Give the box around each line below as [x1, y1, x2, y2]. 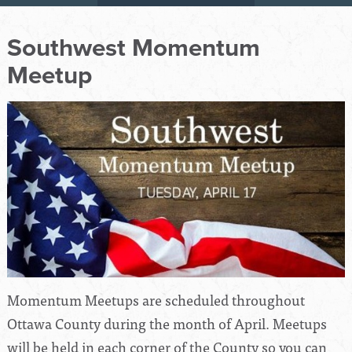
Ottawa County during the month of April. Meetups [7, 312, 327, 335]
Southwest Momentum [7, 33, 260, 64]
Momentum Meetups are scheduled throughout [7, 288, 305, 312]
